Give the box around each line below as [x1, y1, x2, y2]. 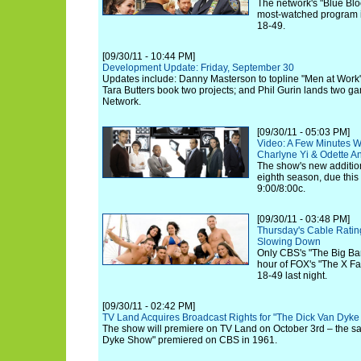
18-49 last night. [257, 270, 327, 281]
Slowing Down [257, 236, 321, 247]
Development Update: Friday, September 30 [102, 62, 294, 73]
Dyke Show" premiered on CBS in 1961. [102, 334, 277, 346]
